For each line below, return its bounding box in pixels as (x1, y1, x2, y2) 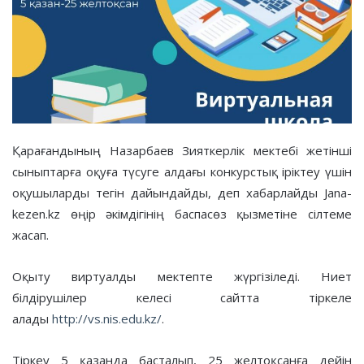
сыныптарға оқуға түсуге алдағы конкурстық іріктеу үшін (12, 162, 352, 180)
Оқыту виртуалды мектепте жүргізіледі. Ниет (12, 267, 352, 284)
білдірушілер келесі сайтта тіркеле (12, 288, 352, 305)
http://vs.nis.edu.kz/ (52, 310, 162, 327)
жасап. (12, 226, 49, 243)
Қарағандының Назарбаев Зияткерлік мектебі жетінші (12, 141, 352, 158)
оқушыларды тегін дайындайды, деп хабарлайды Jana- (12, 184, 352, 201)
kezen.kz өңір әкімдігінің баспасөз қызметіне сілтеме (12, 205, 352, 222)
